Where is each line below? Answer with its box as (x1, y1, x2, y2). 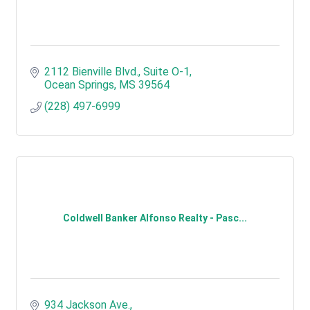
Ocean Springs (44, 78, 114, 91)
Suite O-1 (143, 65, 190, 78)
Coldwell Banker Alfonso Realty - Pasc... (63, 212, 247, 224)
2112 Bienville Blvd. (44, 65, 138, 78)
